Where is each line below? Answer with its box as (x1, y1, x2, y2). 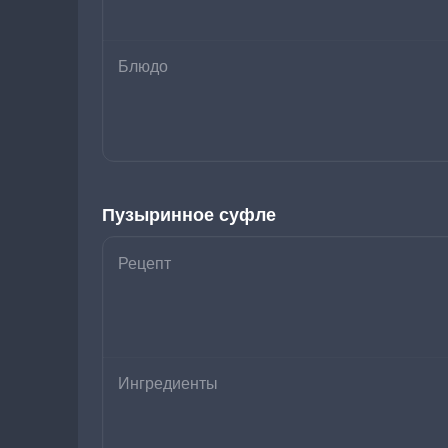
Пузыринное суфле (102, 205, 276, 225)
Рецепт (118, 255, 171, 272)
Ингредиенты (118, 375, 218, 392)
